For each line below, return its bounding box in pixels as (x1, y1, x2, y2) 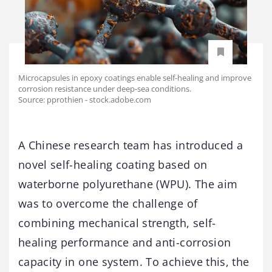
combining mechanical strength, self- (18, 215, 216, 230)
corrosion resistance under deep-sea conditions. (18, 83, 191, 94)
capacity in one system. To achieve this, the (18, 254, 250, 269)
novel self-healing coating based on (18, 157, 208, 172)
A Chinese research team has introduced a (18, 137, 243, 152)
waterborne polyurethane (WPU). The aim (18, 176, 238, 191)
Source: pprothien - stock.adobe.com (18, 93, 151, 105)
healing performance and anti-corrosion (18, 234, 231, 250)
